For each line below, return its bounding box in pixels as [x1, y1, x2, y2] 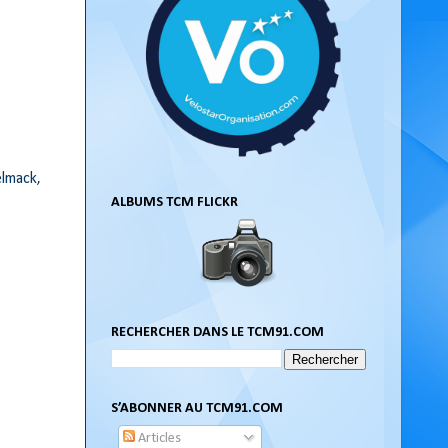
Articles [135, 430, 182, 446]
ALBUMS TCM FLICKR [111, 195, 238, 211]
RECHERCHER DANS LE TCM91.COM [111, 324, 324, 340]
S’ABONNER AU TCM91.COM [111, 400, 283, 416]
